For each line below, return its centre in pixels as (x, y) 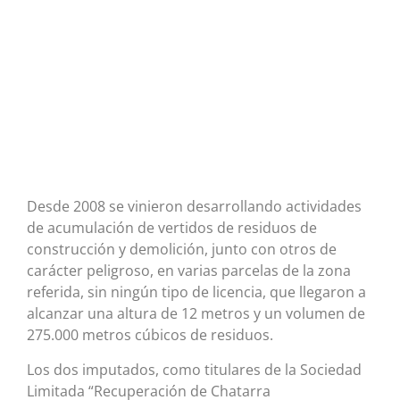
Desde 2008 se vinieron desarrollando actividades (194, 207)
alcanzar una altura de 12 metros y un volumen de (196, 314)
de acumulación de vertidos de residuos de (172, 228)
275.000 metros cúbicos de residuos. (150, 335)
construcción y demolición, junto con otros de (182, 250)
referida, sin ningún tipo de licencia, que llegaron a (196, 292)
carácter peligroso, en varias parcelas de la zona (189, 271)
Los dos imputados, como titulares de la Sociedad (194, 369)
